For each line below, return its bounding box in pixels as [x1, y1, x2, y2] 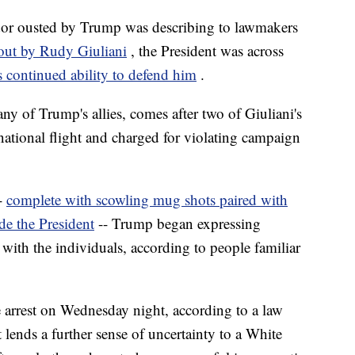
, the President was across [131, 40, 284, 61]
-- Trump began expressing [98, 213, 261, 234]
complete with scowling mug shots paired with [6, 189, 288, 210]
